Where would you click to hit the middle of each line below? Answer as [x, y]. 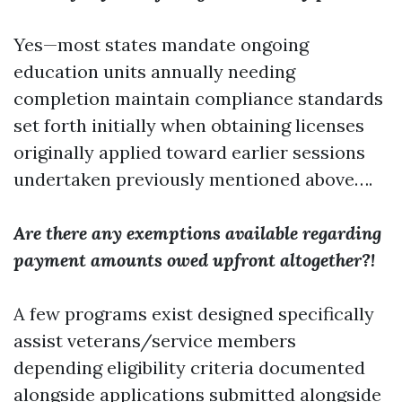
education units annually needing [154, 71]
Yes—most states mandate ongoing [161, 44]
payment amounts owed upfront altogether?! [194, 260]
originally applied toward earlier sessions [189, 152]
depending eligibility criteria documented [189, 367]
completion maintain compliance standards [198, 98]
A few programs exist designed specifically [194, 314]
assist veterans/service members [155, 341]
